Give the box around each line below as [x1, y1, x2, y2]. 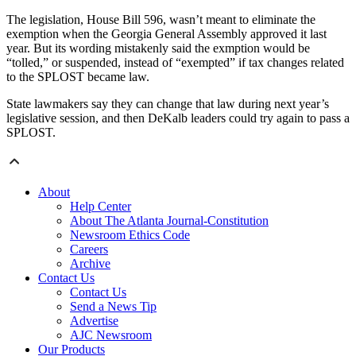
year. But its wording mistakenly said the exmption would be [6, 41, 310, 56]
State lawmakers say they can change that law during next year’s [6, 97, 329, 111]
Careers [70, 242, 108, 257]
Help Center [70, 199, 131, 214]
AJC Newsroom [70, 328, 152, 342]
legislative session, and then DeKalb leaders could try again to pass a [6, 111, 350, 126]
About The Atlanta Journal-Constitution [70, 214, 269, 228]
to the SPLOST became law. [6, 70, 149, 84]
